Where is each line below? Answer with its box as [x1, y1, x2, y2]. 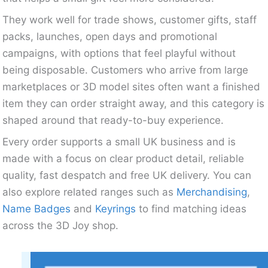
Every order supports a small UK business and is [2, 135, 236, 148]
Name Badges [2, 202, 71, 215]
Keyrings [95, 202, 136, 215]
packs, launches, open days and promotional [2, 30, 218, 42]
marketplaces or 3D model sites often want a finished [2, 80, 261, 93]
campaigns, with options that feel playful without [2, 47, 236, 59]
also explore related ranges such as [2, 185, 177, 198]
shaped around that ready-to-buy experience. [2, 114, 224, 126]
